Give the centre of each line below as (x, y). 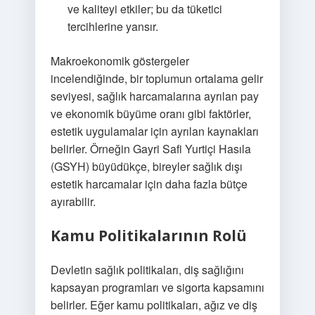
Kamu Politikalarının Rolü (148, 236)
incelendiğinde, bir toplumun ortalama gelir (156, 78)
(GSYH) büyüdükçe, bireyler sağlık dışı (146, 166)
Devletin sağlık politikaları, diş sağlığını (147, 270)
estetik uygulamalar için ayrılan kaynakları (154, 131)
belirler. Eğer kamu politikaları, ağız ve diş (154, 305)
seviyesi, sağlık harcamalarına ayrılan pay (154, 96)
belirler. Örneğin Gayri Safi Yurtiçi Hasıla (150, 149)
